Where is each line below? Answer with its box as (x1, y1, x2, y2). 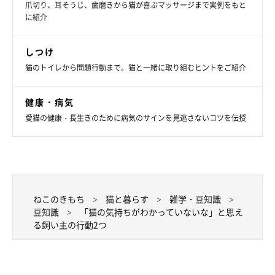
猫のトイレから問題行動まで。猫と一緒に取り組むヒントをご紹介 (25, 62, 246, 74)
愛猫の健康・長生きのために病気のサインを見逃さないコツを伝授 (25, 112, 246, 124)
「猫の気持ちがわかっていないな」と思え (80, 206, 243, 219)
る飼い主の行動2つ (33, 219, 107, 231)
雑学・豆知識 (169, 193, 221, 206)
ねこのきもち (33, 193, 85, 206)
